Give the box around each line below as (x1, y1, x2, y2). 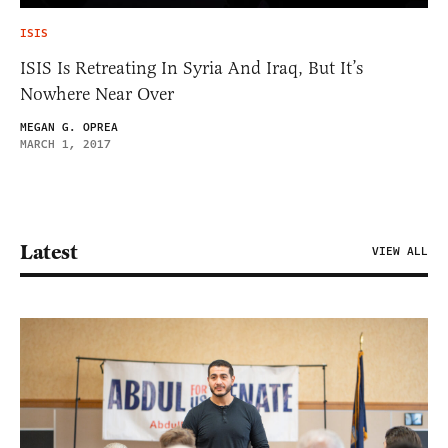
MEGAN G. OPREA (20, 118, 118, 136)
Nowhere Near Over (20, 82, 174, 105)
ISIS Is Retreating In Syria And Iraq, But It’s (20, 56, 363, 79)
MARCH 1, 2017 (20, 135, 111, 153)
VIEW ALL (372, 242, 428, 260)
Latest (20, 238, 77, 265)
